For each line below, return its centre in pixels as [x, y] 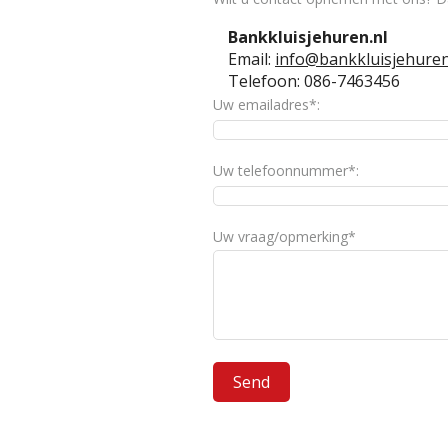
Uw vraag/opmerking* [284, 236]
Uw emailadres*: [266, 104]
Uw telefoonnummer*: [286, 170]
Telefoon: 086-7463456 [314, 81]
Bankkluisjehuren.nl [308, 37]
